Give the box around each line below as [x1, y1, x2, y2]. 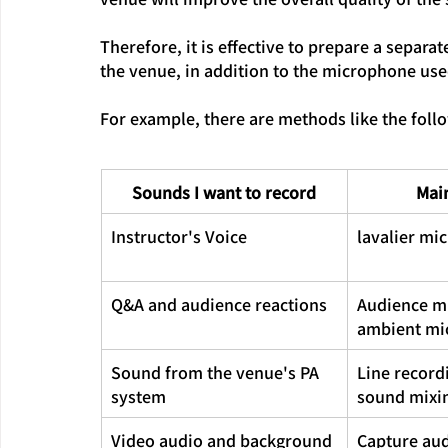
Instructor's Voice [111, 223, 247, 248]
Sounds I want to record [132, 179, 316, 204]
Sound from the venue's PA [111, 359, 323, 384]
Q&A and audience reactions [111, 291, 327, 316]
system [111, 383, 166, 408]
